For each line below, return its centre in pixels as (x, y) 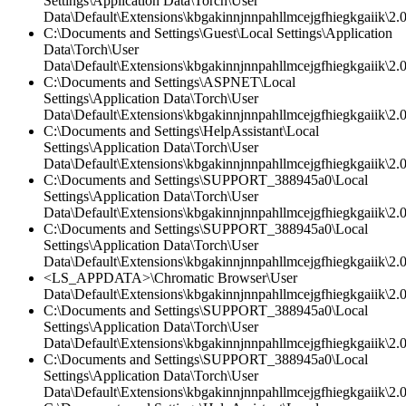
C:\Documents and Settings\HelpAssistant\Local (181, 131)
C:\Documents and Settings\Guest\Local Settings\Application (218, 34)
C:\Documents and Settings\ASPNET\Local (169, 82)
